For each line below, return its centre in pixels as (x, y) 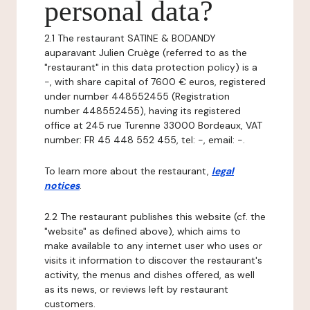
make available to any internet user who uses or (153, 246)
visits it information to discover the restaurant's (153, 260)
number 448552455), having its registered (143, 111)
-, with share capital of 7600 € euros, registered (155, 82)
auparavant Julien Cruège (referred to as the (146, 53)
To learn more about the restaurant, (128, 171)
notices (62, 185)
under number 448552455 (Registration (137, 96)
